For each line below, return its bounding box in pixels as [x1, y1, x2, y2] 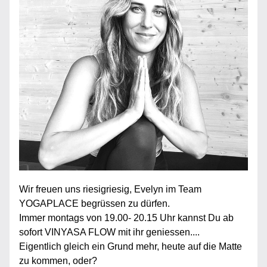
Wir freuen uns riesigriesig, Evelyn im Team [19, 184, 201, 194]
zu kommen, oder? [19, 256, 100, 266]
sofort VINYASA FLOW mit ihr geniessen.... [19, 227, 200, 237]
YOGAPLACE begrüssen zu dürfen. [19, 198, 170, 209]
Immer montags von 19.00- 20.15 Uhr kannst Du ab [19, 213, 234, 223]
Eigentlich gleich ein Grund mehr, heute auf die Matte [19, 241, 242, 252]
